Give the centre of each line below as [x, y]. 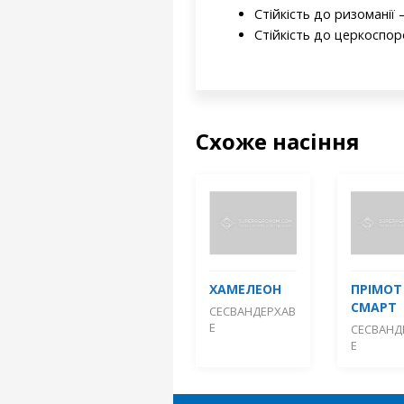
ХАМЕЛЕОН [245, 289]
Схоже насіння [278, 141]
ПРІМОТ [376, 289]
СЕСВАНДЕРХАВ [252, 312]
